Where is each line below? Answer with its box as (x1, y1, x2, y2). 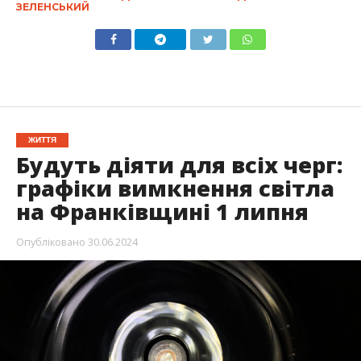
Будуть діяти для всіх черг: (15, 150, 342, 180)
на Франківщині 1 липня (15, 197, 309, 227)
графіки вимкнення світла (15, 173, 334, 204)
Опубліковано (15, 234, 85, 250)
